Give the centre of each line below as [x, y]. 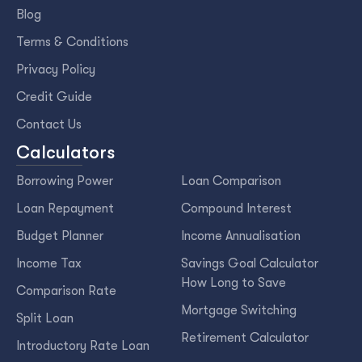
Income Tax [49, 264]
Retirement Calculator [245, 338]
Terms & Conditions [72, 42]
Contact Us [49, 124]
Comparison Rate [66, 291]
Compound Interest [236, 209]
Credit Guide [54, 97]
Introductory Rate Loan [83, 346]
